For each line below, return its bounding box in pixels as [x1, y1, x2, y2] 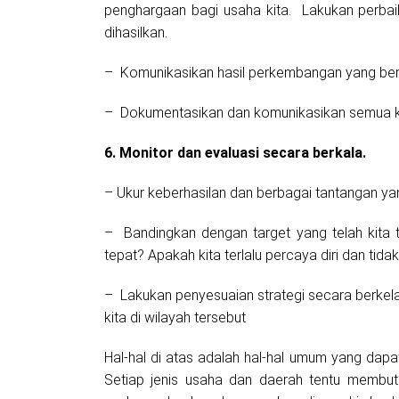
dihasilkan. [104, 24, 175, 42]
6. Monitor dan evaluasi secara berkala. [104, 144, 366, 162]
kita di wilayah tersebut [104, 309, 253, 327]
